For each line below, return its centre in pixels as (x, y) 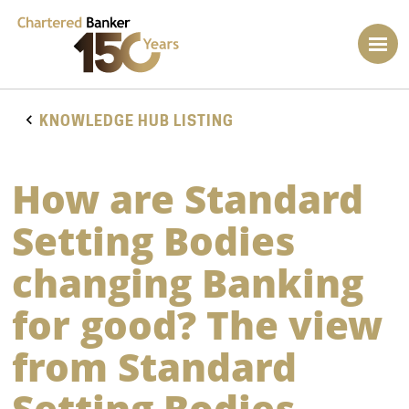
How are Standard (187, 198)
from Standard (154, 366)
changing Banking (187, 282)
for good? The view (197, 324)
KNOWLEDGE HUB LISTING (136, 121)
